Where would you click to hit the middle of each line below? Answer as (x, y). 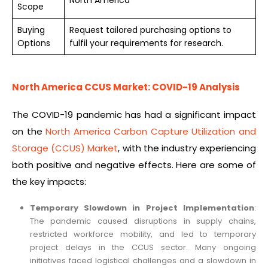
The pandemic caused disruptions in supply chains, (143, 221)
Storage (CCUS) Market (65, 148)
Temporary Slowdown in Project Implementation (142, 208)
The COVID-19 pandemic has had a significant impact (134, 115)
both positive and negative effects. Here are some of (134, 165)
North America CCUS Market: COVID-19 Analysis (126, 87)
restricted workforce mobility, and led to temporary (143, 234)
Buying (31, 30)
